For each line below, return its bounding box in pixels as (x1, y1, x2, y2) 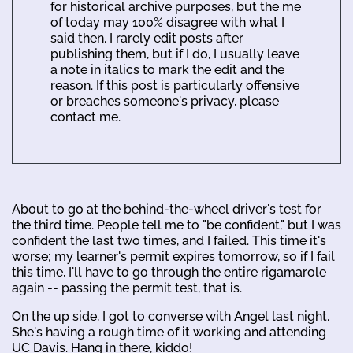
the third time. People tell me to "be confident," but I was (12, 217, 341, 232)
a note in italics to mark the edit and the (50, 62, 284, 77)
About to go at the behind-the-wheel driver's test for (12, 202, 321, 217)
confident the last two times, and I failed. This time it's (12, 233, 326, 248)
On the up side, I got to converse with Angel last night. (12, 309, 329, 324)
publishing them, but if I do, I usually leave (50, 46, 299, 61)
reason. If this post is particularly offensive (50, 78, 299, 93)
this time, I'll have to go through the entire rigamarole (12, 265, 326, 280)
